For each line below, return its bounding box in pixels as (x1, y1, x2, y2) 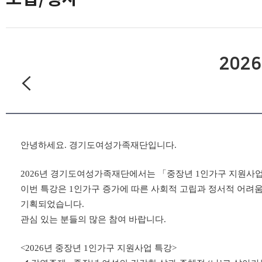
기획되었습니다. (20, 199, 84, 209)
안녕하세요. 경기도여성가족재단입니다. (20, 140, 177, 150)
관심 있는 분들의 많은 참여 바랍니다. (20, 215, 166, 224)
